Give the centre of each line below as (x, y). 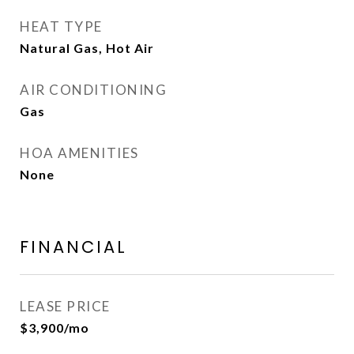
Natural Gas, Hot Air (87, 48)
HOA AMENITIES (79, 153)
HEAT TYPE (61, 26)
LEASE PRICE (65, 306)
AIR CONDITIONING (93, 90)
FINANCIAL (73, 247)
